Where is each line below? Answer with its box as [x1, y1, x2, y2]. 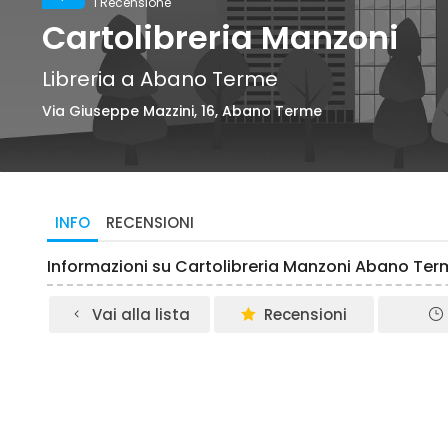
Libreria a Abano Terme [42, 65, 278, 93]
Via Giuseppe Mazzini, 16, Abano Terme [42, 101, 322, 121]
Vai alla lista [91, 304, 190, 325]
